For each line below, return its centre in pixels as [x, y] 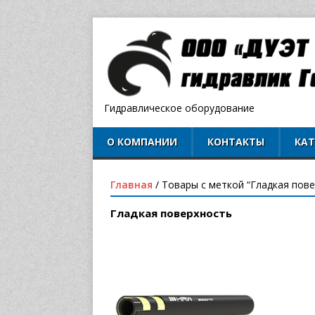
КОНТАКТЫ [236, 142]
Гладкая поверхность [171, 213]
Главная [131, 185]
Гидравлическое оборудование [179, 108]
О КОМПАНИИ [142, 142]
